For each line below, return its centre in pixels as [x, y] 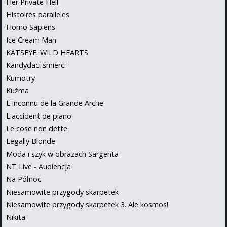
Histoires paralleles [38, 14]
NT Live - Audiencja [39, 166]
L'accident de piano [39, 116]
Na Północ [24, 179]
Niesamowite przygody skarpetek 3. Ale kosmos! [87, 204]
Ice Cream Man [31, 40]
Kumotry [21, 78]
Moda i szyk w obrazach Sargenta [62, 154]
